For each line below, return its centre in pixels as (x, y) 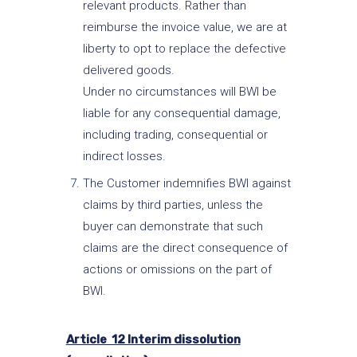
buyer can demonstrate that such (173, 227)
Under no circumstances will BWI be (179, 91)
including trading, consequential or (175, 134)
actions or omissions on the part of (177, 270)
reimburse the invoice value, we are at (184, 27)
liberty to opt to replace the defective (184, 48)
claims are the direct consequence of (185, 248)
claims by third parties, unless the (173, 205)
